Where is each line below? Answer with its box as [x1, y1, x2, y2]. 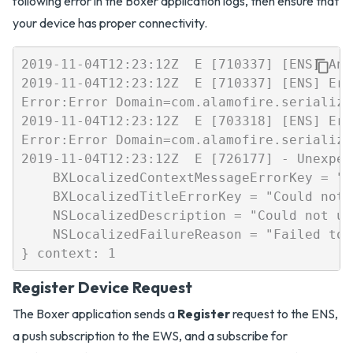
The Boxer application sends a [13, 306, 177, 322]
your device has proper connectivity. [13, 15, 207, 32]
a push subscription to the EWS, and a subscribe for [13, 328, 288, 344]
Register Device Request [13, 277, 192, 298]
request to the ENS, [230, 306, 338, 322]
